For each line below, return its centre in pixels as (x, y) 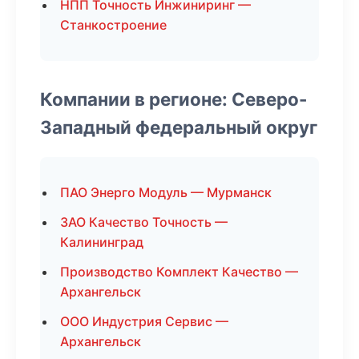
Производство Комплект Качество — (179, 272)
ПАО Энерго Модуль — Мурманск (166, 192)
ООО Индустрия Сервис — (144, 321)
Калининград (102, 242)
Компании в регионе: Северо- (174, 99)
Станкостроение (113, 25)
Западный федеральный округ (179, 127)
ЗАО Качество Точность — (144, 222)
